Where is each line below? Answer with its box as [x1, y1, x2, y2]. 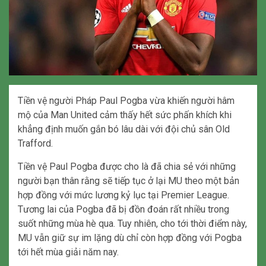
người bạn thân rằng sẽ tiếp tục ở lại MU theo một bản [18, 175, 239, 186]
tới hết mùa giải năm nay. [18, 246, 119, 258]
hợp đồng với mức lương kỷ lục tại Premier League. [18, 189, 229, 201]
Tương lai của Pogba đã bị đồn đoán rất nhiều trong [18, 203, 229, 215]
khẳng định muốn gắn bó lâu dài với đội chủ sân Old [18, 123, 230, 135]
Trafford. [18, 137, 53, 149]
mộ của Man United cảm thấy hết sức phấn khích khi [18, 109, 232, 121]
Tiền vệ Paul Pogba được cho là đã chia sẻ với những [18, 160, 236, 172]
